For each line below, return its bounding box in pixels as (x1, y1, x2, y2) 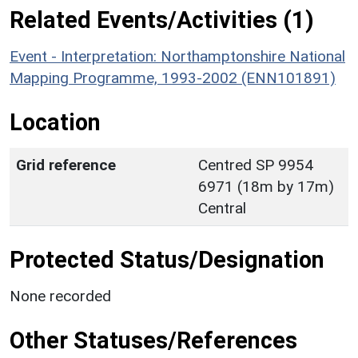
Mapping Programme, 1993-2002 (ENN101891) (10, 68, 336, 87)
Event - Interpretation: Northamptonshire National (10, 46, 345, 66)
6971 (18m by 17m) (198, 177, 334, 196)
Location (10, 108, 101, 136)
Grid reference (16, 155, 116, 174)
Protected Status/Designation (10, 245, 324, 273)
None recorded (10, 286, 111, 305)
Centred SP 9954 (198, 155, 313, 174)
